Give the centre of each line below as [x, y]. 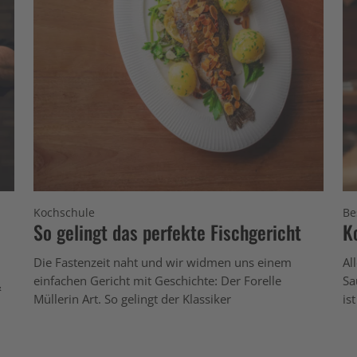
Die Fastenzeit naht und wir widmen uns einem [163, 262]
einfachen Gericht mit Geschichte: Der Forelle [157, 280]
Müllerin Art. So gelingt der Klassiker [132, 298]
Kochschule [64, 212]
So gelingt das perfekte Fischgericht [167, 231]
